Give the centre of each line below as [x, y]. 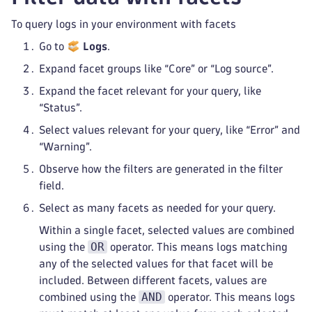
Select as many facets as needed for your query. [157, 208]
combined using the [89, 297]
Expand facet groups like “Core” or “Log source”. [156, 69]
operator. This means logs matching [197, 247]
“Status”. [61, 108]
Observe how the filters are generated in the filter [161, 169]
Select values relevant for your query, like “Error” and [170, 130]
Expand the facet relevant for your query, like [150, 91]
